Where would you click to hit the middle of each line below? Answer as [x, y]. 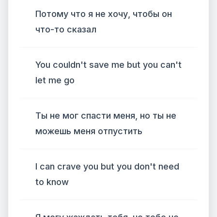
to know [52, 182]
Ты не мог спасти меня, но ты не [106, 116]
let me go [55, 80]
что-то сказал [66, 29]
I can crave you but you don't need [107, 166]
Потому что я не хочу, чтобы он [104, 14]
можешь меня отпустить [89, 131]
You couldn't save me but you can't [108, 65]
